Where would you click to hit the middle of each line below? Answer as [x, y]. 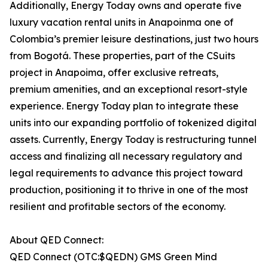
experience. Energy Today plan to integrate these [124, 106]
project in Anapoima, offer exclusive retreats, [114, 73]
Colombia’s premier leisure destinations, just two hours [134, 39]
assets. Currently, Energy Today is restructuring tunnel [133, 140]
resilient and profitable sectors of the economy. [118, 207]
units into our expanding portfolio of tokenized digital [133, 123]
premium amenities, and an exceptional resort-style [129, 89]
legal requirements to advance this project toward [126, 173]
